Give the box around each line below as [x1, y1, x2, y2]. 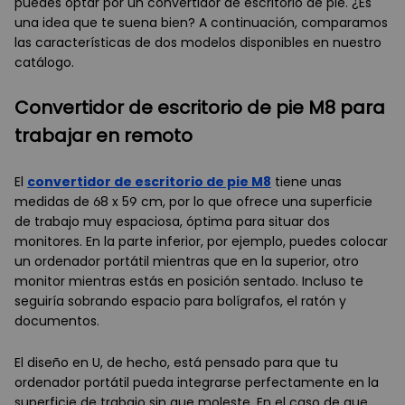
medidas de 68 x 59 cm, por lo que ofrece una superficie [14, 193, 372, 212]
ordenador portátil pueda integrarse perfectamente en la [14, 373, 379, 392]
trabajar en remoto [14, 123, 193, 149]
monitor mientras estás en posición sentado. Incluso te [14, 272, 363, 291]
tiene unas [271, 173, 342, 192]
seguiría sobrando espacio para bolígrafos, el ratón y [14, 292, 346, 311]
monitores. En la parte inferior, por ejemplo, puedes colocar [14, 232, 388, 251]
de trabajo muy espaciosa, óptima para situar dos [14, 212, 330, 231]
